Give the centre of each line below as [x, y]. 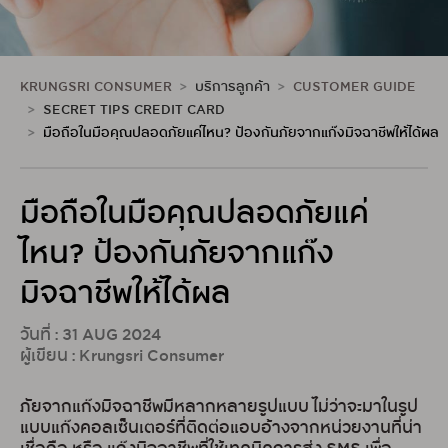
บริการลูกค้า [232, 87]
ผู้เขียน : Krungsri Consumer [122, 357]
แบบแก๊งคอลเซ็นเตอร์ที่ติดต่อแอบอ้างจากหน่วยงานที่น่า [221, 429]
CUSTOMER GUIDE [354, 87]
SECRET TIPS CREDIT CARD [134, 110]
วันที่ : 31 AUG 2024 [91, 336]
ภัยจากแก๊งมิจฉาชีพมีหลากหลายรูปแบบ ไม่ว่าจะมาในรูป [219, 408]
